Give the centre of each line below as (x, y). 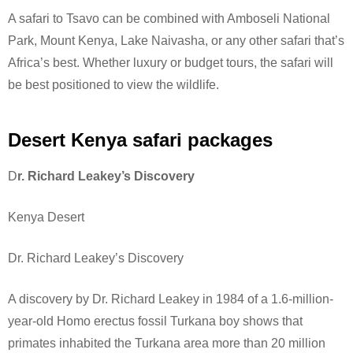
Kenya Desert (46, 217)
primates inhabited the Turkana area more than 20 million (167, 343)
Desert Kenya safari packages (140, 139)
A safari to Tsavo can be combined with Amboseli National (169, 18)
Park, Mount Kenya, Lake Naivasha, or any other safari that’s (176, 40)
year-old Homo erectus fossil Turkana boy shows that (155, 321)
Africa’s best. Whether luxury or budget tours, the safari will (171, 62)
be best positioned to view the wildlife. (113, 84)
